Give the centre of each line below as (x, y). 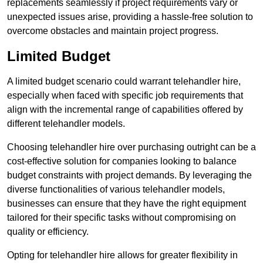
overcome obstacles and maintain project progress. (113, 31)
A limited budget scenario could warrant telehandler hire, (124, 82)
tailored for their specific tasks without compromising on (122, 218)
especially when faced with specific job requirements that (125, 96)
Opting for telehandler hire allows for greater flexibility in (122, 255)
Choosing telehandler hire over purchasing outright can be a (131, 147)
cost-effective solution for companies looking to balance (122, 161)
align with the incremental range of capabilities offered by (125, 110)
